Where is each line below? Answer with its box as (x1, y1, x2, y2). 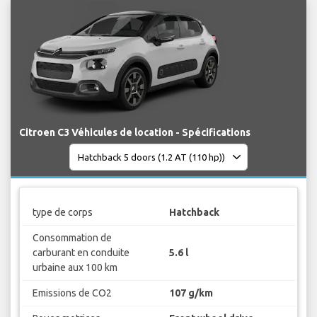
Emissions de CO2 (32, 287, 112, 299)
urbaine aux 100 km (32, 261, 117, 273)
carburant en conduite (32, 246, 129, 258)
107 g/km (169, 287, 213, 299)
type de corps (32, 206, 93, 218)
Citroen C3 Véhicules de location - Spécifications (19, 127, 250, 139)
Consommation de (32, 231, 112, 243)
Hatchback (169, 206, 219, 218)
